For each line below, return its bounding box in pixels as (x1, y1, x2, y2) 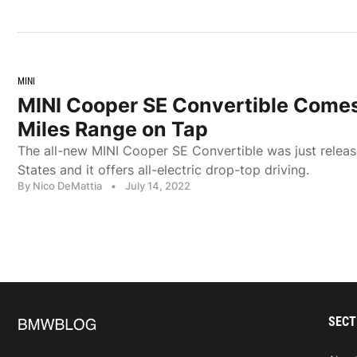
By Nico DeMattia (18, 178, 102, 192)
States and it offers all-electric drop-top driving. (18, 161, 309, 178)
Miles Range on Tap (18, 116, 208, 141)
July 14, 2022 (125, 178, 190, 192)
